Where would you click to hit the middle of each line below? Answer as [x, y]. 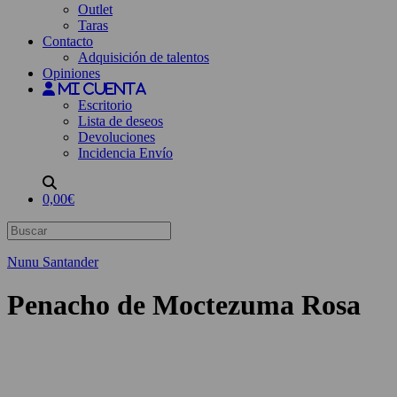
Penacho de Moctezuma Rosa [184, 305]
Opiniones [71, 73]
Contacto [68, 41]
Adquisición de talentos [144, 57]
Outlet [95, 9]
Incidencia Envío [125, 153]
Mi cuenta [101, 89]
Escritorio [105, 105]
